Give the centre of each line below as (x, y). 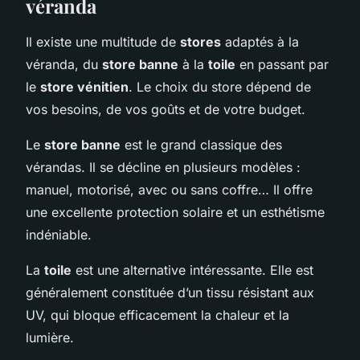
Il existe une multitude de (103, 41)
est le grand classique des (201, 144)
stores (200, 41)
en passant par (282, 64)
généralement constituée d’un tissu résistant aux (170, 292)
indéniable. (59, 234)
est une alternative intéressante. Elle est (192, 270)
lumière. (50, 337)
